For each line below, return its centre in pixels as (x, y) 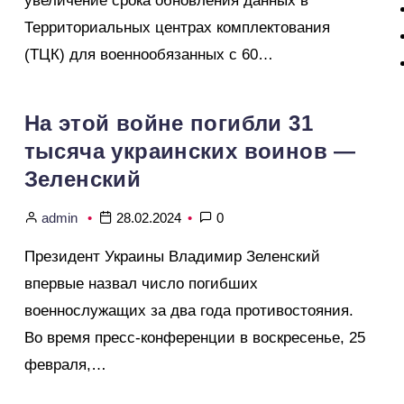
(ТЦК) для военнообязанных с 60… (148, 55)
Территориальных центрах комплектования (177, 28)
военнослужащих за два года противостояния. (188, 311)
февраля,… (65, 365)
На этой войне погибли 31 (169, 123)
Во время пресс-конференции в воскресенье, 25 (194, 338)
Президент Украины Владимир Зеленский (172, 257)
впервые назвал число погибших (141, 284)
